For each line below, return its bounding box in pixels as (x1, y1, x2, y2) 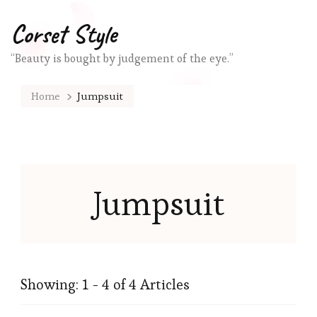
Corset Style (11, 18, 117, 50)
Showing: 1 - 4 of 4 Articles (21, 275, 190, 294)
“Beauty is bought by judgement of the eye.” (11, 51, 234, 66)
